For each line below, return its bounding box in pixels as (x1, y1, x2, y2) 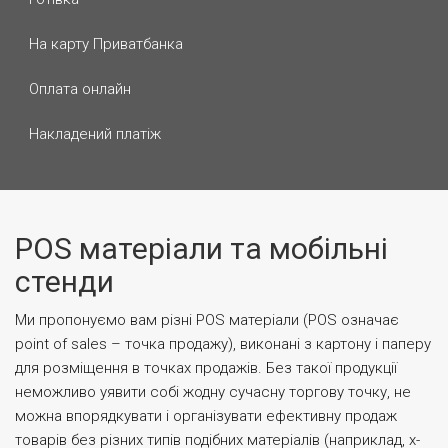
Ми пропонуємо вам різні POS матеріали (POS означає (15, 311, 399, 329)
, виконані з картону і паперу (233, 335, 431, 353)
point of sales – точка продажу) (15, 335, 233, 353)
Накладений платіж (25, 125, 161, 143)
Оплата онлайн (25, 80, 131, 98)
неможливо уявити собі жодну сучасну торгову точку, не (15, 383, 411, 401)
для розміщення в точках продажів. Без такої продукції (15, 359, 397, 377)
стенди (15, 264, 114, 299)
